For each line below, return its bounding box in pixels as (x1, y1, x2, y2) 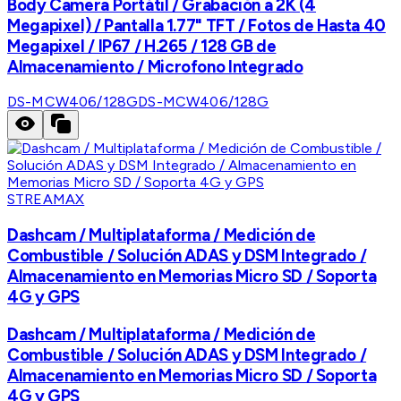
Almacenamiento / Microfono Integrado (7, 55, 303, 77)
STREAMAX (7, 191, 85, 209)
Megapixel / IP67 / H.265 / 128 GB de (7, 35, 277, 56)
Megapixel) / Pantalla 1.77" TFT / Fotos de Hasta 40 (7, 14, 386, 36)
